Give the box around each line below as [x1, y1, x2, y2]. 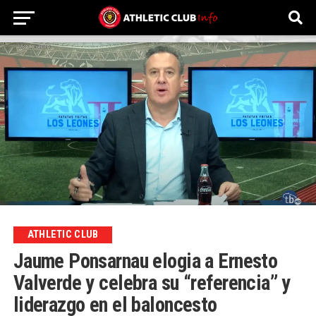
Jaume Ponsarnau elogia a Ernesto [13, 248, 278, 273]
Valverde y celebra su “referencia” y [13, 270, 291, 295]
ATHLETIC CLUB [27, 228, 99, 241]
